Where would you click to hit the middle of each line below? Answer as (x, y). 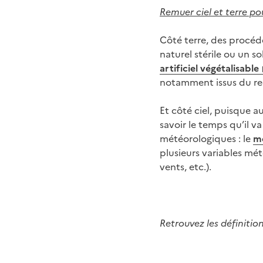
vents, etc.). (186, 166)
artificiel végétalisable (209, 68)
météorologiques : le (206, 138)
